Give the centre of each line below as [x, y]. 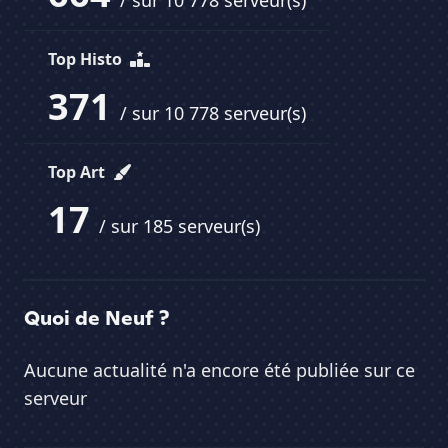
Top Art [78, 172]
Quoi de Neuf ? [96, 318]
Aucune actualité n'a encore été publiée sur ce [219, 370]
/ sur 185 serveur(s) [179, 226]
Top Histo [87, 59]
